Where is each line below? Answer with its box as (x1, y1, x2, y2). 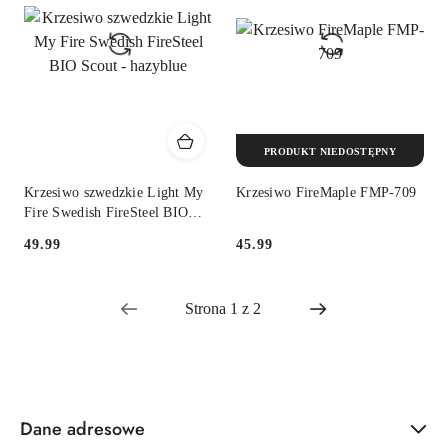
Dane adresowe (20, 415, 145, 442)
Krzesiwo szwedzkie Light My (24, 185, 204, 201)
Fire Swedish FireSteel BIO (24, 205, 189, 221)
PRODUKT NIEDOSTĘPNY (264, 145, 396, 157)
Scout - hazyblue (24, 225, 124, 241)
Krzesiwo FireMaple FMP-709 (236, 185, 417, 201)
